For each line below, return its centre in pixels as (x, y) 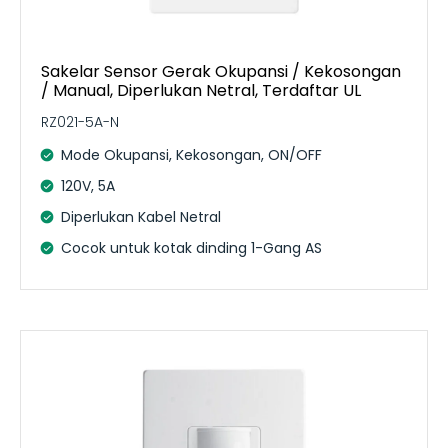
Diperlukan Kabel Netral (141, 216)
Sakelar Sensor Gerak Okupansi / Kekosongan (221, 71)
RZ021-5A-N (80, 121)
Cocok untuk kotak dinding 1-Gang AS (191, 247)
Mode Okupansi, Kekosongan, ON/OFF (191, 154)
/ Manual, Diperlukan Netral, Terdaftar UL (201, 90)
